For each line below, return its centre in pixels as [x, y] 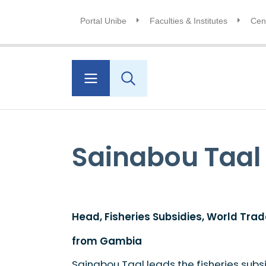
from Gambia [107, 241]
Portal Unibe [103, 21]
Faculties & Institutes [188, 21]
